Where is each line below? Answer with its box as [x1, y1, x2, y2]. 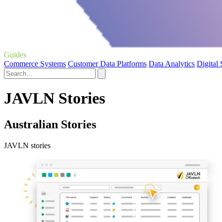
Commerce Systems [4, 59, 66, 68]
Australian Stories [4, 118, 96, 131]
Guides [4, 50, 26, 59]
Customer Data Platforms [68, 59, 147, 68]
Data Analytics [149, 59, 195, 68]
